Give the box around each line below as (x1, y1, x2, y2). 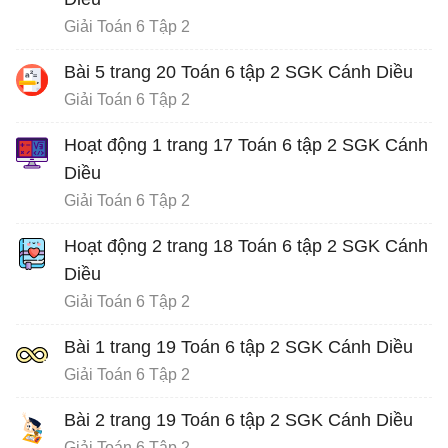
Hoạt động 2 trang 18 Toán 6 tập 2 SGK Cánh (64, 236, 428, 257)
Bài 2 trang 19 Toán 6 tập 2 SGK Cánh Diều (64, 410, 413, 431)
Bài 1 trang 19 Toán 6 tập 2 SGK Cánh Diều (64, 337, 413, 358)
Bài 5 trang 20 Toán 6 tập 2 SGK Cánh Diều (64, 62, 413, 83)
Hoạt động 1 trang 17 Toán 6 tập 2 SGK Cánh (64, 135, 428, 156)
